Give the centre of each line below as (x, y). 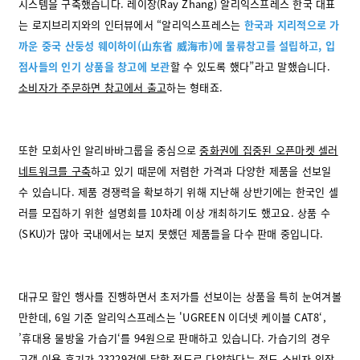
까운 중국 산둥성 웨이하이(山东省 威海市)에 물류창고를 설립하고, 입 (177, 46)
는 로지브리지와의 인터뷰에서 (88, 25)
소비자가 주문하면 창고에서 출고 (93, 88)
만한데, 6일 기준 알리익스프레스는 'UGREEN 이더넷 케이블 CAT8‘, (172, 317)
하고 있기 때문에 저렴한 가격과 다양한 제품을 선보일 (211, 171)
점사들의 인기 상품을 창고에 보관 (94, 67)
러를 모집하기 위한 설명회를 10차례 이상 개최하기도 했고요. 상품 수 (175, 213)
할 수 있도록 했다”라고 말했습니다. (250, 67)
